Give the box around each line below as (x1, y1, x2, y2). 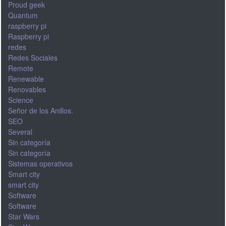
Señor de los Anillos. (8, 105, 73, 116)
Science (8, 94, 33, 105)
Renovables (8, 84, 46, 94)
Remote (8, 63, 33, 73)
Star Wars (8, 211, 39, 221)
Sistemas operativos (8, 158, 73, 168)
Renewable (8, 73, 44, 84)
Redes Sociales (8, 52, 58, 63)
